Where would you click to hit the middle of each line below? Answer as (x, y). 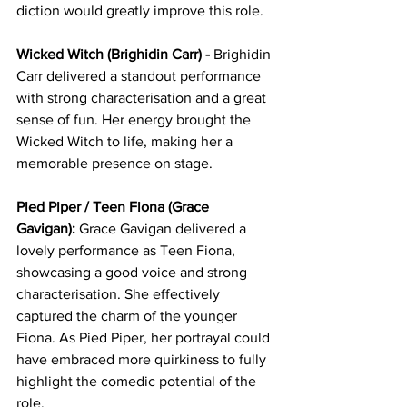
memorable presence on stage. (114, 163)
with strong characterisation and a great (143, 97)
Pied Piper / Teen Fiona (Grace (114, 206)
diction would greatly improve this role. (140, 10)
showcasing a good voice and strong (134, 272)
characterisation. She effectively (120, 293)
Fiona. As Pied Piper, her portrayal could (145, 337)
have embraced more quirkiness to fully (143, 359)
